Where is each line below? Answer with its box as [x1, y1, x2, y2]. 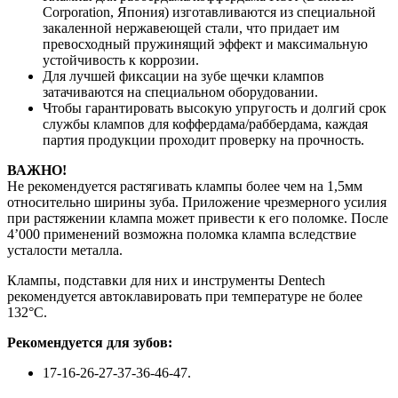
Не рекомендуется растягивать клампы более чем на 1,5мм [7, 178, 362, 194]
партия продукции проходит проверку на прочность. [43, 131, 364, 147]
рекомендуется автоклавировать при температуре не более [7, 288, 362, 304]
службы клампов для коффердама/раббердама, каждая [43, 115, 368, 131]
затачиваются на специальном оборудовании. [43, 84, 318, 99]
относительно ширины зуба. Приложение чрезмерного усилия [7, 194, 386, 210]
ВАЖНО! [7, 162, 67, 178]
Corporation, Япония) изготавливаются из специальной [43, 4, 376, 20]
